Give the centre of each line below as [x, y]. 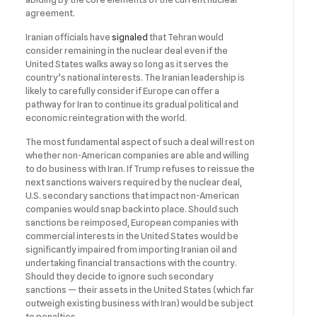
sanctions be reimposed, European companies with [132, 223]
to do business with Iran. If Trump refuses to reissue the [140, 169]
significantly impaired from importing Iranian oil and [132, 249]
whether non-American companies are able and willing [138, 155]
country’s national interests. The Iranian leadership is [136, 77]
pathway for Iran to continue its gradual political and [132, 104]
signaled [130, 37]
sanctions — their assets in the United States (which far [140, 290]
